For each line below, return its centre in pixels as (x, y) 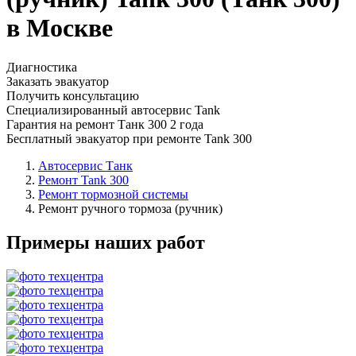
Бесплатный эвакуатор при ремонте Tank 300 (129, 138)
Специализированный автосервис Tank (113, 110)
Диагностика (42, 67)
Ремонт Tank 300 (83, 180)
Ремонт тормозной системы (113, 194)
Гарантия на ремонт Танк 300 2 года (105, 124)
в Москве (60, 28)
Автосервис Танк (85, 165)
